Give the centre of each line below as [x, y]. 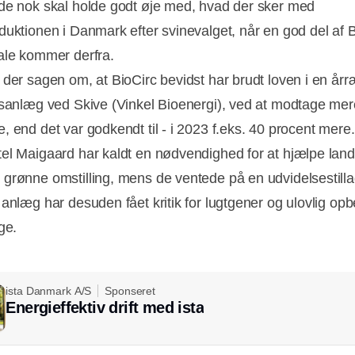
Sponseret [130, 290]
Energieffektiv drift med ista [105, 307]
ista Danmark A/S [49, 290]
